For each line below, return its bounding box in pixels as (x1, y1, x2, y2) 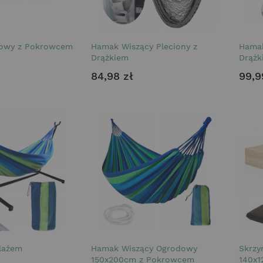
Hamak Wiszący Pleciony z (91, 42, 197, 51)
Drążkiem (91, 53, 129, 62)
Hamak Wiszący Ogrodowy (91, 244, 197, 253)
